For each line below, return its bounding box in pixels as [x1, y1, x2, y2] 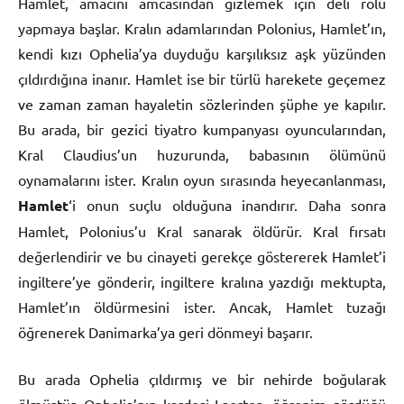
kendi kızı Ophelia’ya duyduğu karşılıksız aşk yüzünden [18, 43, 386, 62]
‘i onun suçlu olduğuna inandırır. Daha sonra [69, 195, 386, 214]
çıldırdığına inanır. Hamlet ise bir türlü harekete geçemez [18, 69, 386, 87]
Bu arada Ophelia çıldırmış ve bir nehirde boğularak [18, 369, 386, 388]
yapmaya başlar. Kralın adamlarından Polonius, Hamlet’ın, [18, 18, 386, 37]
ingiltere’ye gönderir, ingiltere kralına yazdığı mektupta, [18, 271, 386, 290]
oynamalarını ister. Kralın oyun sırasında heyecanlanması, [18, 170, 386, 188]
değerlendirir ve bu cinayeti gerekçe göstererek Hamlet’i [18, 246, 386, 265]
